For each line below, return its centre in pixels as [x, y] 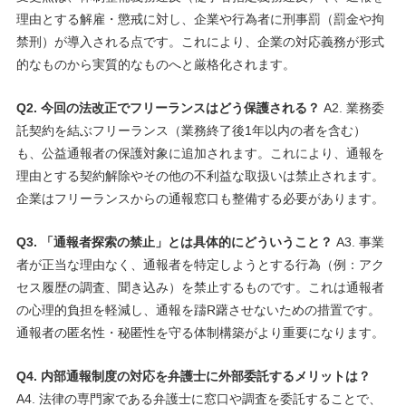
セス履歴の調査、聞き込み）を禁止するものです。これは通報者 [200, 287]
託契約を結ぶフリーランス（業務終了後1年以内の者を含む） [191, 130]
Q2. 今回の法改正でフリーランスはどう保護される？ [168, 107]
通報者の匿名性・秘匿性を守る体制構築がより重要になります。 [200, 332]
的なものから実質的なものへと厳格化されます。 [155, 64]
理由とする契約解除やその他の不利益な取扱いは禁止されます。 [200, 175]
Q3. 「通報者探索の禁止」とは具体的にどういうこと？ [174, 242]
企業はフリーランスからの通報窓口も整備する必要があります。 [200, 198]
